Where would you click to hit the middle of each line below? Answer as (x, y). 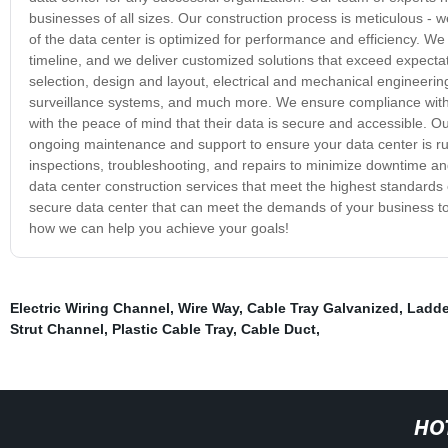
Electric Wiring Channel (89, 307)
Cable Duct (278, 328)
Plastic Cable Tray (172, 328)
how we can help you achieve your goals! (158, 227)
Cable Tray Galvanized (322, 307)
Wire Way (208, 307)
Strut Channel (56, 328)
